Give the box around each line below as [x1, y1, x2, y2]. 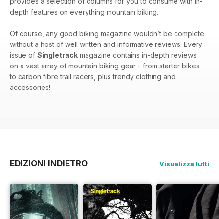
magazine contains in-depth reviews [78, 50, 197, 59]
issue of [10, 50, 37, 59]
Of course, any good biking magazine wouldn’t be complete [10, 29, 204, 38]
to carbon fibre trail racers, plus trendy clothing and [10, 72, 175, 81]
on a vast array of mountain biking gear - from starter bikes [10, 61, 199, 70]
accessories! [10, 83, 52, 91]
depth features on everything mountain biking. [10, 7, 158, 16]
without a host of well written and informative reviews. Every [10, 40, 202, 48]
